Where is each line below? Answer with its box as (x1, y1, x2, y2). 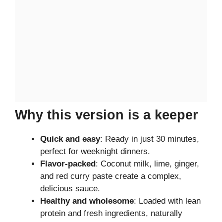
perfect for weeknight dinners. (40, 146, 150, 156)
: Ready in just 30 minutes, (100, 134, 199, 144)
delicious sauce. (40, 183, 100, 193)
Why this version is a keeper (15, 107, 198, 122)
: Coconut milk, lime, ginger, (96, 159, 199, 168)
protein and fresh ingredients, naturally (40, 208, 182, 218)
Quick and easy (40, 134, 100, 144)
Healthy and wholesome (40, 196, 134, 206)
